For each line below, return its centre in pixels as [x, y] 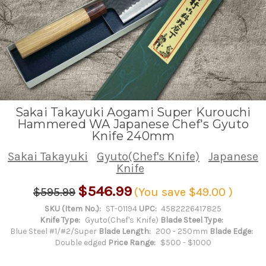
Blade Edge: [231, 231]
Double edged [80, 242]
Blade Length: [125, 231]
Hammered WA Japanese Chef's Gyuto [133, 124]
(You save [160, 192]
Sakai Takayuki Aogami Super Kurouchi [133, 112]
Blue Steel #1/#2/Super [54, 231]
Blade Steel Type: [192, 220]
